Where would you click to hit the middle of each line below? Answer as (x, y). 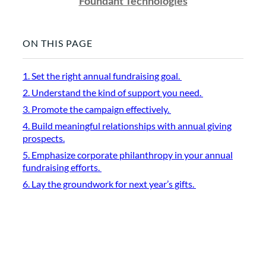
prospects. (44, 138)
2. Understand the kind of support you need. (113, 93)
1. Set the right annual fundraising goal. (102, 76)
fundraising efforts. (62, 167)
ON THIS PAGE (58, 43)
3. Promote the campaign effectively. (97, 109)
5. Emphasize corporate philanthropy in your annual (128, 155)
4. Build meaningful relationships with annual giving (127, 126)
